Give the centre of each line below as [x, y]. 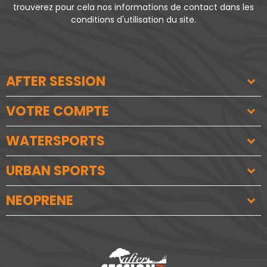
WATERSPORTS [55, 141]
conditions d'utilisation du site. [133, 20]
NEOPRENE [40, 201]
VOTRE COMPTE [58, 111]
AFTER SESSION [56, 82]
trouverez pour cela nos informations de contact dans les [133, 7]
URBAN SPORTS [56, 171]
